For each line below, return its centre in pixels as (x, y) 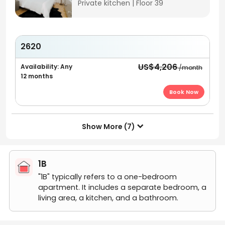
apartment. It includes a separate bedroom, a (123, 188)
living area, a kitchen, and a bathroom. (108, 198)
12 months (36, 76)
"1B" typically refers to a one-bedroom (108, 177)
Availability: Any (46, 67)
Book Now (184, 92)
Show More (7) (108, 126)
